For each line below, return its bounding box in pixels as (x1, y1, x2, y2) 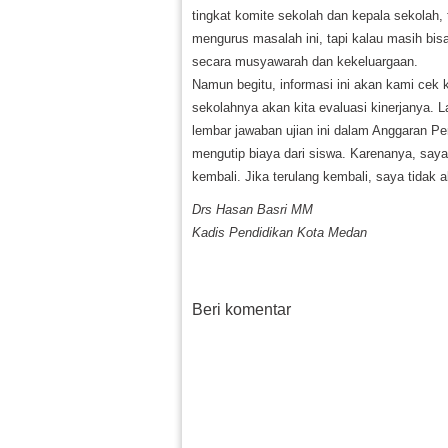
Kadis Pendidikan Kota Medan (192, 225, 367, 240)
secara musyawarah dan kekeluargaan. (192, 54, 418, 69)
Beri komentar (192, 301, 291, 318)
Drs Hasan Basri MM (192, 202, 313, 217)
